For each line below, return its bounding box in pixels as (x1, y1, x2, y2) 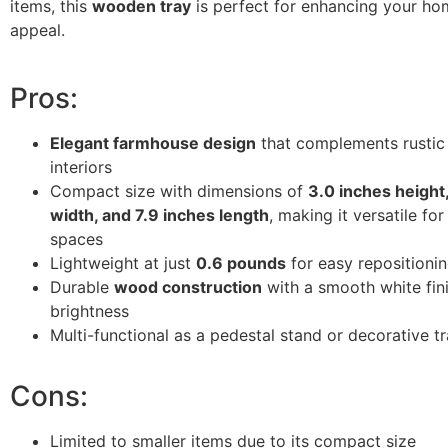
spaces (50, 228, 103, 249)
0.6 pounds (196, 252, 286, 273)
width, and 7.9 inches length (50, 204, 269, 225)
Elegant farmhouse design (50, 132, 256, 153)
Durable (50, 276, 114, 297)
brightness (50, 300, 129, 321)
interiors (50, 156, 112, 177)
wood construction (114, 276, 262, 297)
